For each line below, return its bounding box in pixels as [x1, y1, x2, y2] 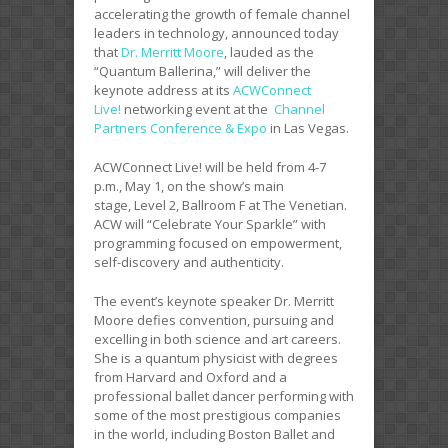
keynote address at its [94, 80, 233, 99]
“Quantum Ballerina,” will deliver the [94, 61, 311, 80]
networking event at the [121, 99, 274, 118]
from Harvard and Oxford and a [94, 367, 287, 386]
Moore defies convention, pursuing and [94, 310, 334, 329]
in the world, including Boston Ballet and [94, 424, 335, 443]
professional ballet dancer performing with [94, 386, 354, 405]
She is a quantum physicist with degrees [94, 348, 338, 367]
